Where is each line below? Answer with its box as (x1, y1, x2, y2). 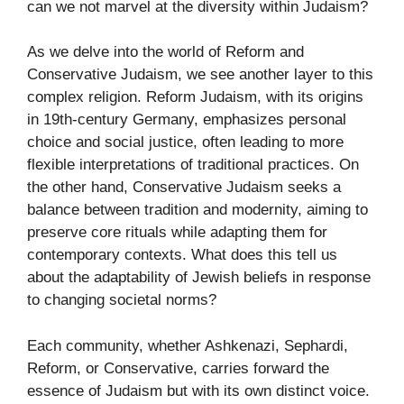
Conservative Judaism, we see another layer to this (27, 66, 373, 84)
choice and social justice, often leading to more (27, 133, 344, 151)
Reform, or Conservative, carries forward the (27, 359, 329, 377)
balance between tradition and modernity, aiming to (27, 201, 368, 219)
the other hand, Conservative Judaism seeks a (27, 179, 341, 197)
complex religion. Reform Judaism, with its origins (27, 88, 363, 106)
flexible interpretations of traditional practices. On (27, 156, 359, 174)
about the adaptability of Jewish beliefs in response (27, 269, 371, 287)
